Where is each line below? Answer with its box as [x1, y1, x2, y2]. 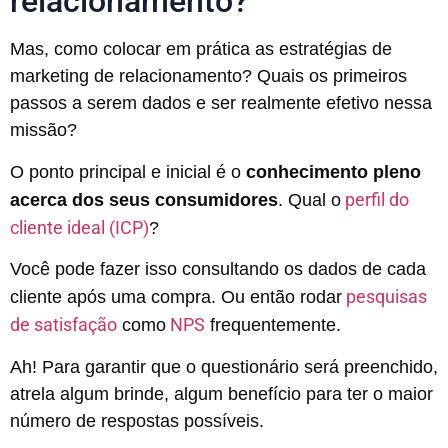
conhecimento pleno [246, 161, 421, 182]
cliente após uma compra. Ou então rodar [10, 287, 342, 308]
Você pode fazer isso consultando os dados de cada [10, 259, 426, 280]
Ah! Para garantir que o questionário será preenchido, [10, 356, 438, 377]
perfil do [345, 188, 409, 210]
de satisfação [10, 314, 117, 336]
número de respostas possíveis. [10, 410, 264, 431]
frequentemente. [205, 315, 341, 336]
